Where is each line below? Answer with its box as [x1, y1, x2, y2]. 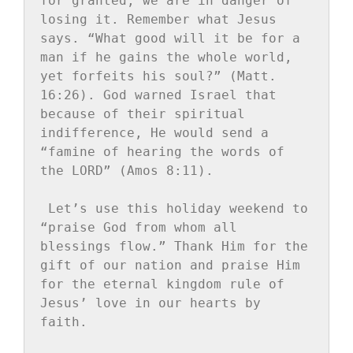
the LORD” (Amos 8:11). [40, 162, 214, 178]
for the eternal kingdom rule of [40, 276, 284, 292]
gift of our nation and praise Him [40, 257, 300, 273]
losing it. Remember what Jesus [40, 11, 277, 27]
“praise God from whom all [40, 219, 237, 235]
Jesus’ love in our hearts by [40, 295, 261, 310]
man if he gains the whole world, [40, 49, 292, 65]
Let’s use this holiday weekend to [48, 200, 308, 216]
